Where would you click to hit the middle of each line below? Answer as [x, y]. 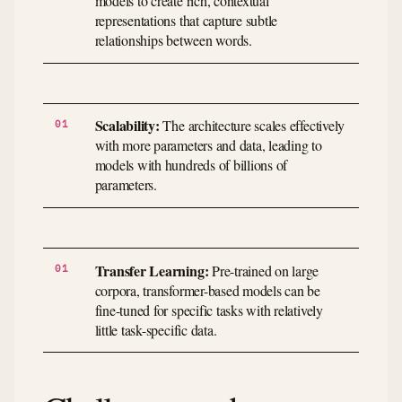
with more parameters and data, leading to [208, 145]
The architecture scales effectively [252, 126]
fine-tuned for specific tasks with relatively [209, 310]
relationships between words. [173, 40]
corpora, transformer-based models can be [207, 290]
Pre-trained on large [264, 270]
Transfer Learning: [152, 270]
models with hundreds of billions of [191, 165]
